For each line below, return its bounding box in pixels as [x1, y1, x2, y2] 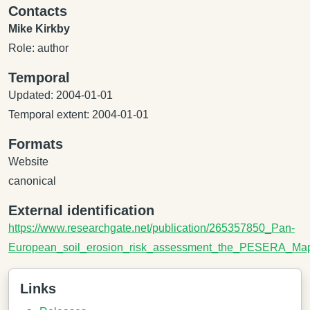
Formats [8, 136, 63, 152]
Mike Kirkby [8, 23, 70, 35]
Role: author [8, 42, 69, 54]
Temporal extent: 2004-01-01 [8, 109, 149, 120]
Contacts [8, 3, 67, 19]
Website [8, 156, 48, 167]
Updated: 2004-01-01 [8, 89, 113, 101]
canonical [8, 175, 56, 187]
